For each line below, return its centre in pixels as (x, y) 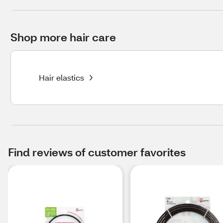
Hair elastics (61, 77)
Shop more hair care (63, 37)
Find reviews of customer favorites (97, 152)
